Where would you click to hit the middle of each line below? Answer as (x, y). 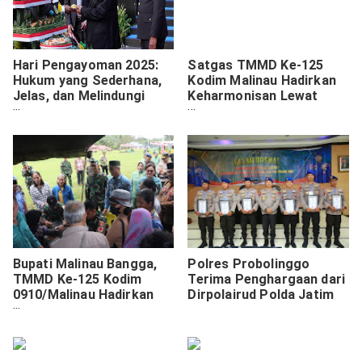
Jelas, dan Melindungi (79, 96)
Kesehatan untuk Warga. (88, 325)
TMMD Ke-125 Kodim (77, 279)
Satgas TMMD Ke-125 (256, 65)
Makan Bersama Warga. (261, 112)
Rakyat (34, 112)
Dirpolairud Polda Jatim (261, 294)
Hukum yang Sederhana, (87, 81)
